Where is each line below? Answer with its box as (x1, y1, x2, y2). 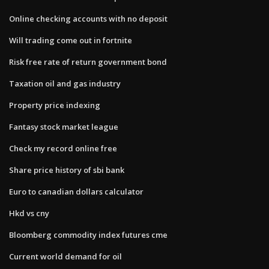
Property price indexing (9, 99, 100, 110)
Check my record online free (9, 142, 117, 154)
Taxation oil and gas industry (9, 77, 121, 89)
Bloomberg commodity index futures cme (9, 229, 168, 240)
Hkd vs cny (9, 207, 49, 219)
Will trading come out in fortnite (9, 34, 132, 46)
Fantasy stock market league (9, 121, 118, 132)
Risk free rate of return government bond (9, 56, 167, 67)
